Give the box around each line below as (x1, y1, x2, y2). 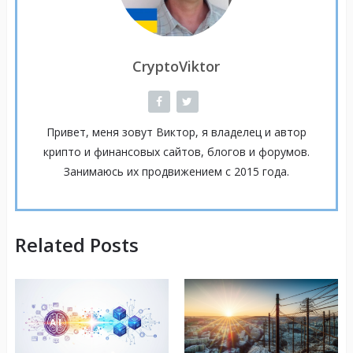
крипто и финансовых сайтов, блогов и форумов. (43, 144, 310, 160)
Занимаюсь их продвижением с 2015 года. (63, 164, 289, 180)
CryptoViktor (132, 57, 221, 76)
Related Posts (14, 232, 139, 258)
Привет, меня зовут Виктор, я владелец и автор (46, 124, 307, 140)
